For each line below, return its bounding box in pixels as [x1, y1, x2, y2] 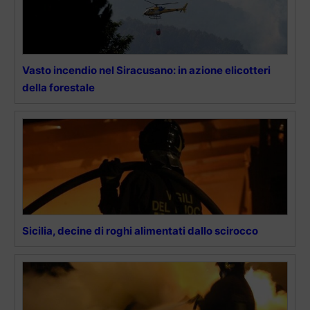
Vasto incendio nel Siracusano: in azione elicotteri [22, 63, 271, 77]
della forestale [22, 80, 95, 94]
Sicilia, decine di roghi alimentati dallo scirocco [22, 224, 258, 237]
